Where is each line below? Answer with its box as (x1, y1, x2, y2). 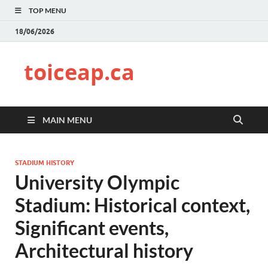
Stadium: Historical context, (15, 193, 250, 217)
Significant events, (15, 216, 169, 239)
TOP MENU (29, 6, 66, 15)
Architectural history (15, 239, 193, 262)
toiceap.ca (24, 57, 135, 87)
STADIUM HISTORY (15, 159, 74, 167)
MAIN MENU (42, 115, 92, 125)
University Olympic (15, 170, 179, 194)
